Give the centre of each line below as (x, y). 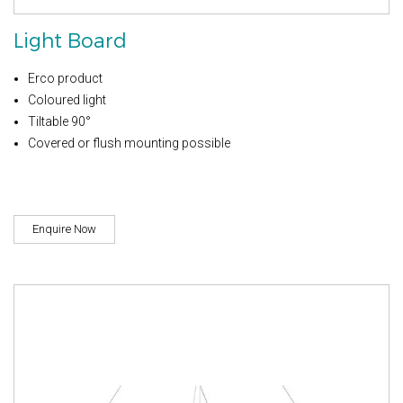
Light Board (70, 40)
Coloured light (67, 99)
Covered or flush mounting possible (129, 143)
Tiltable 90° (59, 121)
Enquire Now (64, 228)
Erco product (65, 78)
